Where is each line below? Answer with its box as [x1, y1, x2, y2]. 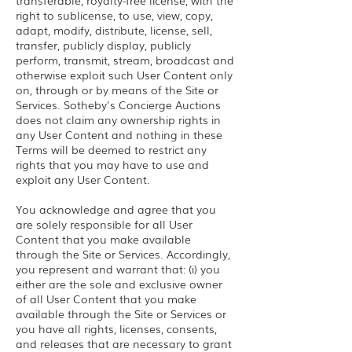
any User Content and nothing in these [16, 126, 222, 142]
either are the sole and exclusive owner [16, 276, 222, 291]
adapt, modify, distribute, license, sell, [16, 22, 212, 38]
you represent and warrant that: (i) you [16, 261, 220, 277]
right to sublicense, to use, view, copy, [16, 7, 213, 23]
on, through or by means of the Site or [16, 82, 218, 97]
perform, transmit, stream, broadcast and [16, 52, 234, 68]
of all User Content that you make [16, 291, 196, 306]
